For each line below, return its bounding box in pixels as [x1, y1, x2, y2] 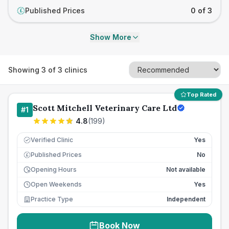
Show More [89, 33, 131, 41]
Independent [167, 195, 205, 203]
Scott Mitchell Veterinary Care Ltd [33, 103, 177, 113]
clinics [62, 65, 87, 74]
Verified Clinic [31, 136, 73, 144]
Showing [8, 65, 41, 74]
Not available [166, 166, 205, 173]
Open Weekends [31, 180, 82, 188]
